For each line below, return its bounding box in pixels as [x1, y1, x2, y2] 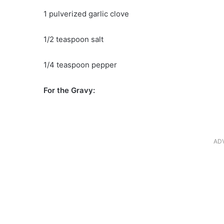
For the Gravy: [43, 85, 95, 95]
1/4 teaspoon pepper [43, 60, 117, 70]
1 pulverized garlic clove [43, 9, 129, 19]
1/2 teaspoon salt [43, 34, 103, 44]
